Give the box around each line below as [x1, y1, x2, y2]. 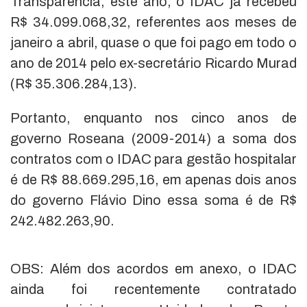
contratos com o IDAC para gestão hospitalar [10, 151, 297, 167]
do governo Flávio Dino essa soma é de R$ [10, 193, 297, 208]
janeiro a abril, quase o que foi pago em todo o [10, 35, 297, 51]
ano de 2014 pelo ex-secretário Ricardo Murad [10, 56, 297, 71]
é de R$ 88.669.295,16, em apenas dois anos [10, 172, 297, 188]
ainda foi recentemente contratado [10, 282, 297, 297]
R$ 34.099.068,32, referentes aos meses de [10, 14, 297, 30]
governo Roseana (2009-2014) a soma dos [10, 131, 297, 147]
